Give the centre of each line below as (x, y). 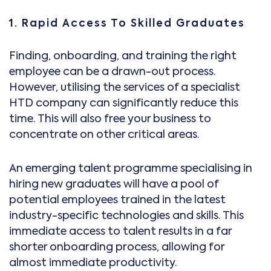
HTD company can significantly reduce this (124, 103)
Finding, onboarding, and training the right (123, 56)
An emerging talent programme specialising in (131, 168)
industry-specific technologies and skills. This (126, 216)
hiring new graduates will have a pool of (114, 184)
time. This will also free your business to (110, 119)
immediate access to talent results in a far (120, 231)
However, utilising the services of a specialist (125, 87)
